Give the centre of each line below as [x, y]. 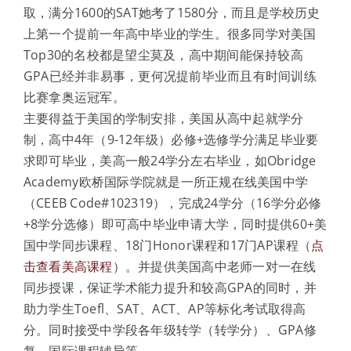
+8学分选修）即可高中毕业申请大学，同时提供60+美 [175, 224]
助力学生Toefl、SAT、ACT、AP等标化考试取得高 [165, 308]
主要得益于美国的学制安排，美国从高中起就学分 [163, 118]
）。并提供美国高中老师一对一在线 [214, 266]
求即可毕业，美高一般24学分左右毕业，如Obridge [170, 160]
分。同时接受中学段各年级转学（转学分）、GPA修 [170, 329]
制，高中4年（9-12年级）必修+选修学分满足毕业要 [171, 139]
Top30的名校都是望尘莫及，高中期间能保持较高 [163, 54]
